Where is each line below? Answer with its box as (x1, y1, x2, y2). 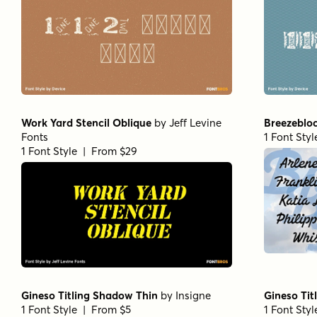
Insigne (175, 288, 211, 302)
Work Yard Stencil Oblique (21, 115, 151, 129)
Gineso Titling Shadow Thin (21, 288, 158, 302)
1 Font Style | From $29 (21, 144, 137, 158)
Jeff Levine (169, 115, 221, 129)
